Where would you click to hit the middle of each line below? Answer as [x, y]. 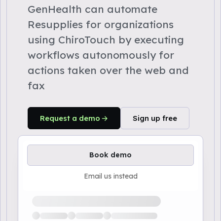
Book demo [110, 155]
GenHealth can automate [92, 9]
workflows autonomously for [101, 55]
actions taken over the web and [108, 70]
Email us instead [110, 176]
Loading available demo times [81, 196]
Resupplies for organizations [101, 24]
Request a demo [70, 118]
